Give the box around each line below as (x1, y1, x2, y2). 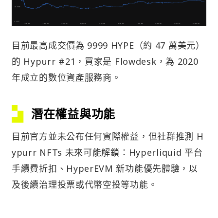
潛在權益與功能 (31, 106, 115, 122)
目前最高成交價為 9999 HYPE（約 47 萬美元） (12, 39, 205, 52)
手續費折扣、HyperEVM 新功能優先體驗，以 (12, 163, 198, 175)
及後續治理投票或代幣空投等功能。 (12, 179, 158, 191)
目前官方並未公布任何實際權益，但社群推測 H (12, 130, 204, 143)
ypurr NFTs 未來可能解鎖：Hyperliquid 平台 (12, 146, 203, 159)
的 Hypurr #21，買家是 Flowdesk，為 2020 (12, 55, 199, 68)
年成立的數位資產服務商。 (12, 72, 121, 84)
